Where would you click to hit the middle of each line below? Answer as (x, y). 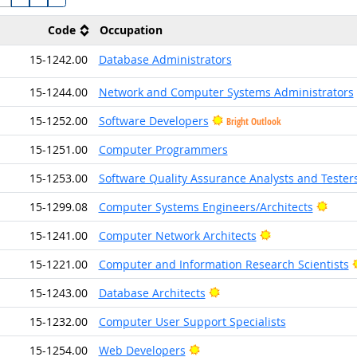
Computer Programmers (163, 149)
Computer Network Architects (177, 235)
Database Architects (152, 292)
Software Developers (153, 120)
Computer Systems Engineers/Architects (206, 206)
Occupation (131, 29)
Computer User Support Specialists (192, 321)
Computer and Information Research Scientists (224, 264)
